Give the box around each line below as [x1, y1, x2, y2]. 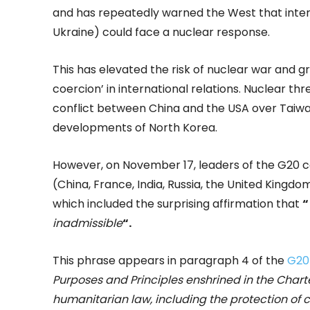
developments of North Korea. [53, 120, 217, 136]
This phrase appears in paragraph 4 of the [53, 253, 287, 269]
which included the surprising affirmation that [53, 196, 302, 212]
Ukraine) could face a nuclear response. [53, 24, 270, 41]
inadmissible [53, 215, 122, 232]
